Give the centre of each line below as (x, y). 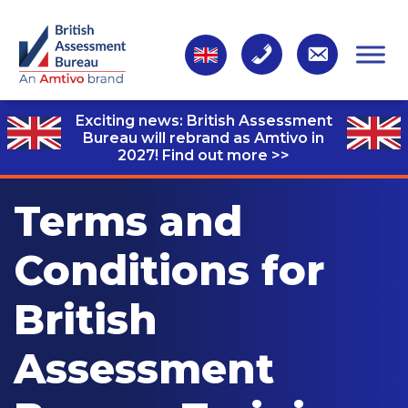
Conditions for (169, 270)
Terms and (128, 221)
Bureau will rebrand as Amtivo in (204, 138)
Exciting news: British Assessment (204, 120)
